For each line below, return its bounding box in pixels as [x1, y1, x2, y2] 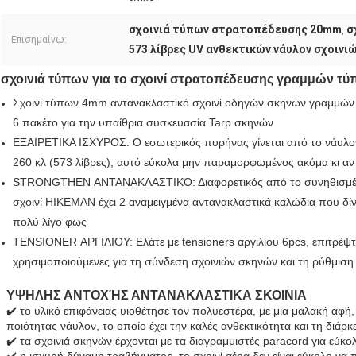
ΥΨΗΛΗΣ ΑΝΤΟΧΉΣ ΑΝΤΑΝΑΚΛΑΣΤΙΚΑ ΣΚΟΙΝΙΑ [6, 288, 307, 303]
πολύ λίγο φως [13, 215, 87, 229]
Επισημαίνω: [11, 34, 67, 46]
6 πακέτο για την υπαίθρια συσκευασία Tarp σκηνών [13, 116, 273, 130]
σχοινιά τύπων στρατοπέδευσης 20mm [129, 23, 342, 37]
